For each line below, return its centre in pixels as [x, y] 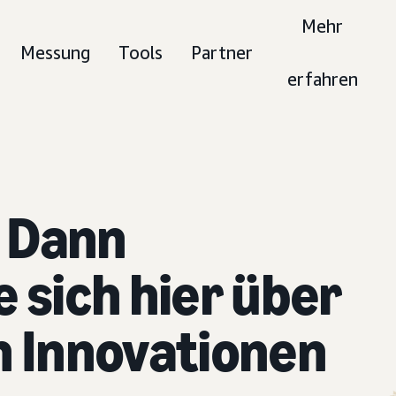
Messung [56, 53]
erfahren [322, 79]
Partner [222, 53]
